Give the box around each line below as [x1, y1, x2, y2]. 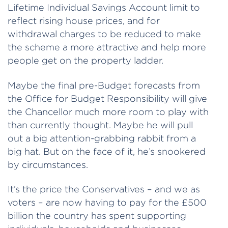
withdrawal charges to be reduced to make [8, 29, 201, 39]
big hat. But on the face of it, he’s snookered [8, 146, 206, 156]
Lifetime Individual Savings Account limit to [8, 3, 200, 13]
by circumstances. [8, 159, 88, 169]
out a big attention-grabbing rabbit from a [8, 133, 196, 143]
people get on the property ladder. [8, 55, 163, 66]
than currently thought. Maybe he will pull [8, 120, 193, 130]
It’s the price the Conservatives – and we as [8, 184, 200, 194]
